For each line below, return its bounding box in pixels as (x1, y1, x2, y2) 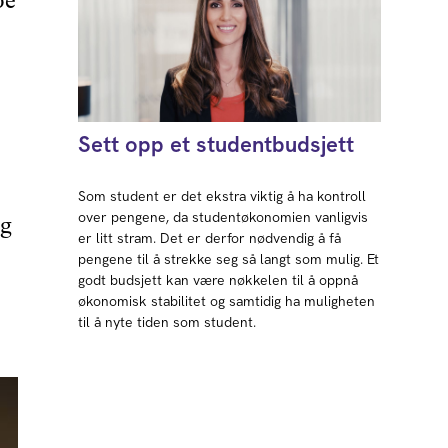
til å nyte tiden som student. (78, 312, 257, 331)
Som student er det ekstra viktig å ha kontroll (78, 186, 367, 205)
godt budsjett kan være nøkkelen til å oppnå (78, 270, 359, 289)
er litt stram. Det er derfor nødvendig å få (78, 228, 342, 247)
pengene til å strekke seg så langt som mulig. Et (78, 249, 380, 268)
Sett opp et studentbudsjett (78, 129, 355, 159)
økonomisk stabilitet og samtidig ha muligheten (78, 291, 376, 310)
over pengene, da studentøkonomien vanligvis (78, 207, 369, 226)
